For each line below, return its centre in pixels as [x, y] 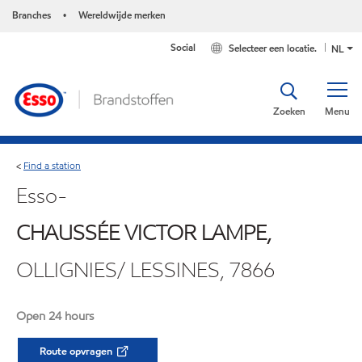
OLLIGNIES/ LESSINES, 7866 [145, 269]
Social [183, 47]
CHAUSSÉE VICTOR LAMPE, [144, 232]
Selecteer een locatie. [273, 48]
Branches [32, 15]
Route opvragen [78, 352]
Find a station [52, 165]
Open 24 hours [55, 316]
